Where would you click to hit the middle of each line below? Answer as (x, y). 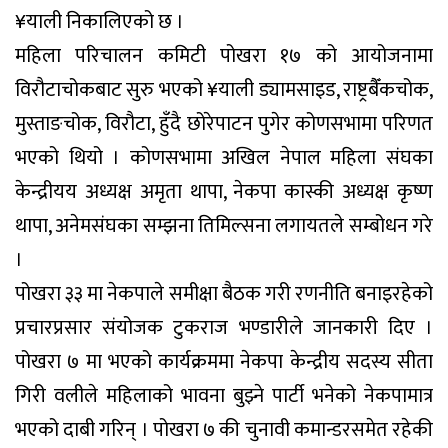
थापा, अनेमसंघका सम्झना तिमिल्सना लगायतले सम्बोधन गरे (224, 225)
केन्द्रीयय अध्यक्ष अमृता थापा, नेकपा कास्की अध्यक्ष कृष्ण (224, 191)
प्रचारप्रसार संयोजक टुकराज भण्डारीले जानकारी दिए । (224, 327)
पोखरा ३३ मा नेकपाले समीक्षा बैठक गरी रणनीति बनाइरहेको (224, 293)
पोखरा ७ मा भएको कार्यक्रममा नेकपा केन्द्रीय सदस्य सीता (224, 361)
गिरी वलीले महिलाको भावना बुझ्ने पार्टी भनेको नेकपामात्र (224, 395)
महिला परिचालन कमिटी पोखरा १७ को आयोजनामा (224, 55)
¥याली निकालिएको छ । (99, 21)
